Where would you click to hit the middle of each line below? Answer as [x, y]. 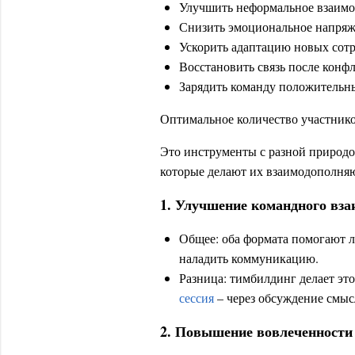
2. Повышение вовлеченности [256, 331]
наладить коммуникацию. [249, 258]
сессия [197, 298]
